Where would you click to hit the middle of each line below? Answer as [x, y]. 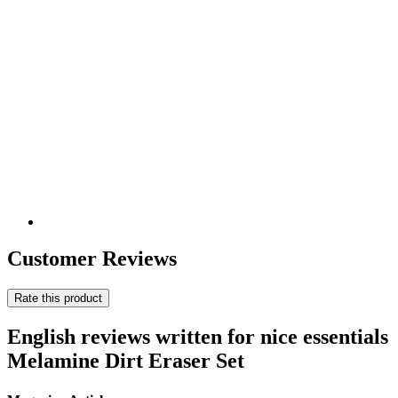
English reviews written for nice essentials [198, 337]
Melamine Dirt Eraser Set [126, 361]
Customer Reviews [92, 259]
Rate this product [58, 298]
